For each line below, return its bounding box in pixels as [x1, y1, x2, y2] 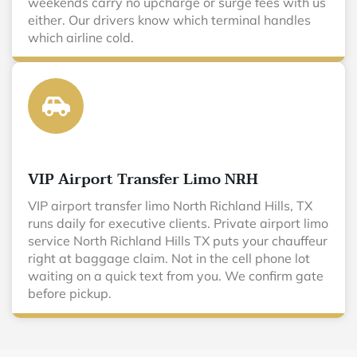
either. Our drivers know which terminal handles [28, 12, 311, 28]
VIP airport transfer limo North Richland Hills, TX [28, 198, 312, 214]
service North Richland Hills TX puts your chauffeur [28, 233, 328, 249]
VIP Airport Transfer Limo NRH [28, 167, 258, 192]
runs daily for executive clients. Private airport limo [28, 215, 328, 231]
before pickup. [28, 285, 112, 301]
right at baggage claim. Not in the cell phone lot [28, 250, 310, 266]
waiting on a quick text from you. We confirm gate [28, 268, 324, 284]
